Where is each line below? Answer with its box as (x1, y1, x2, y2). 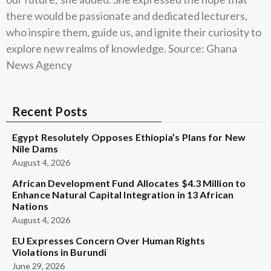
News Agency (6, 58, 72, 71)
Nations (12, 200, 48, 212)
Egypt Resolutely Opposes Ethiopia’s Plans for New (12, 131, 246, 143)
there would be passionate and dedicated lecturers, (6, 9, 247, 22)
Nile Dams (12, 143, 58, 154)
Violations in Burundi (12, 246, 107, 258)
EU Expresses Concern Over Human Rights (12, 235, 205, 246)
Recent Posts (12, 104, 88, 119)
